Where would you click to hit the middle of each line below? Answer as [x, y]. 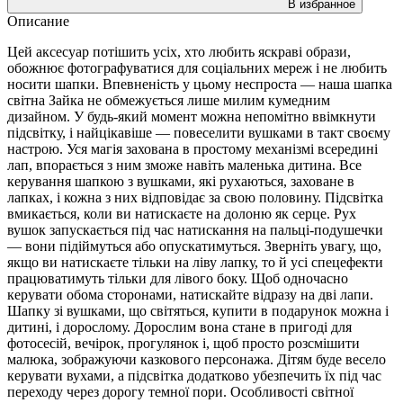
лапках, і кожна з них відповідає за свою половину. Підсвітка [195, 197]
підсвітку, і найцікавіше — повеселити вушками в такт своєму [199, 132]
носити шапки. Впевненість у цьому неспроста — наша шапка [200, 84]
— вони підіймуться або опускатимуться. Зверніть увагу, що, [194, 246]
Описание [38, 21]
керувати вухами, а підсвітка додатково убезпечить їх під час [194, 375]
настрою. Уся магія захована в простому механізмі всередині [193, 148]
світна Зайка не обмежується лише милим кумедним [169, 100]
